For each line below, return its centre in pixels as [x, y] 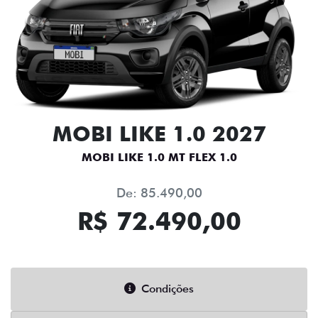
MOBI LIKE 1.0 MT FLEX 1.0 [159, 157]
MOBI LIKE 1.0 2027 [159, 133]
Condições [168, 289]
